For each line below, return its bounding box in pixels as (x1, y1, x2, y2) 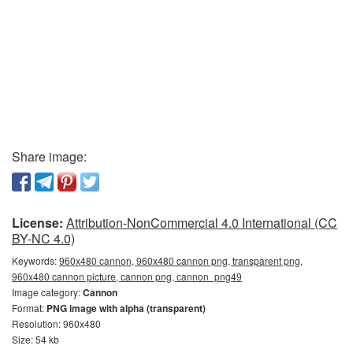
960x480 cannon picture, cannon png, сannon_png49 (12, 269, 242, 283)
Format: (12, 301, 46, 314)
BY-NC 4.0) (12, 229, 75, 247)
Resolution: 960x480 (12, 317, 101, 330)
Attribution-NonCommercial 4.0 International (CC (66, 214, 337, 232)
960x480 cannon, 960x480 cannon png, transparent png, (59, 254, 303, 267)
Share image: (12, 147, 87, 165)
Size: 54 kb (12, 333, 59, 346)
